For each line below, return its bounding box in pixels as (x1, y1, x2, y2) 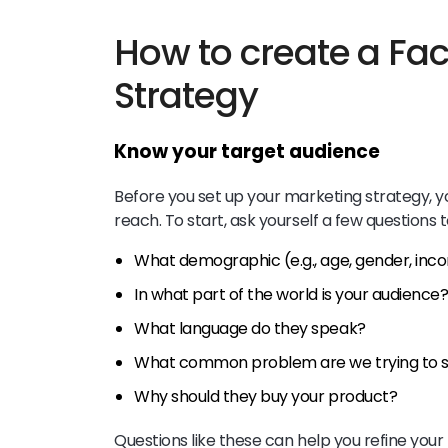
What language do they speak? (134, 316, 366, 340)
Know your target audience (114, 137, 380, 165)
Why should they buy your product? (134, 384, 398, 408)
